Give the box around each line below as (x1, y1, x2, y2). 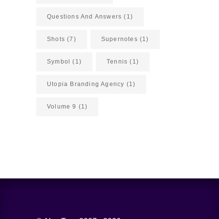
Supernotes (101, 36, 138, 43)
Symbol (47, 58, 71, 66)
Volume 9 (47, 103, 77, 110)
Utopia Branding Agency (47, 81, 125, 88)
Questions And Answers (47, 13, 122, 21)
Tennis (107, 58, 128, 66)
